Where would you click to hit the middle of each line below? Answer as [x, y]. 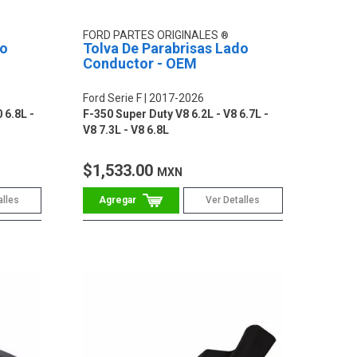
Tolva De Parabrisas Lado [166, 48]
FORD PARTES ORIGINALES [152, 35]
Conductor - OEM [140, 63]
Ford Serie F [113, 98]
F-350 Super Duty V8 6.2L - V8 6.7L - [176, 114]
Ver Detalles [233, 200]
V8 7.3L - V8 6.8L [126, 129]
